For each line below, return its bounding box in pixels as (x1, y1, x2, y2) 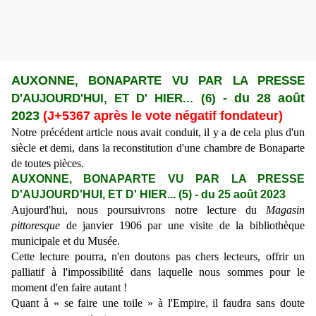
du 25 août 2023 (201, 188, 286, 201)
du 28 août (233, 91, 305, 106)
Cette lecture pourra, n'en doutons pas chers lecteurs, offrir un (11, 250, 305, 263)
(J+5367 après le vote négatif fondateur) (43, 109, 283, 123)
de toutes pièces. (11, 157, 84, 170)
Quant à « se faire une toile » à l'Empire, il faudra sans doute (11, 297, 305, 310)
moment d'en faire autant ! (11, 281, 127, 294)
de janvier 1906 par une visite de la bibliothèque (66, 219, 305, 232)
